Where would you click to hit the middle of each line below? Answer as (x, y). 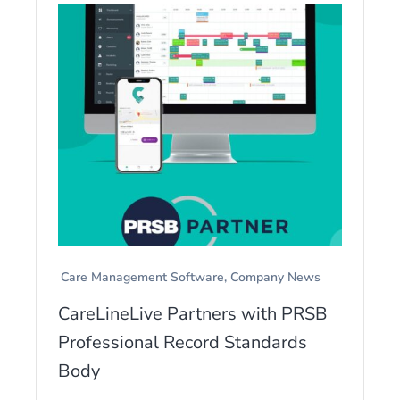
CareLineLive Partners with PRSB (193, 313)
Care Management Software (142, 277)
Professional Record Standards (183, 342)
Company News (275, 277)
